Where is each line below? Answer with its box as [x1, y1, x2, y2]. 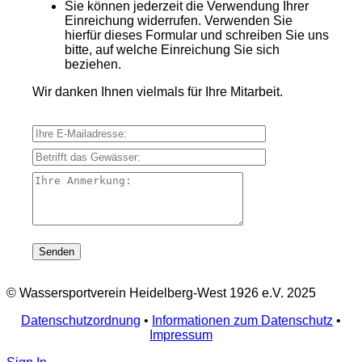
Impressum [149, 328, 213, 343]
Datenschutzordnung [21, 314, 141, 328]
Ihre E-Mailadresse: [32, 124, 143, 139]
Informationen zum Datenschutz [152, 314, 333, 328]
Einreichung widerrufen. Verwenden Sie [65, 14, 293, 28]
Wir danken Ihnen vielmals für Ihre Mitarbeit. [32, 85, 283, 99]
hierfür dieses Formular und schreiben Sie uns [65, 28, 329, 43]
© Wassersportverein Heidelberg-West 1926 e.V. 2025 [6, 286, 316, 301]
